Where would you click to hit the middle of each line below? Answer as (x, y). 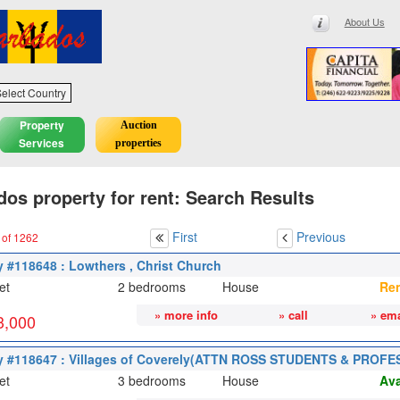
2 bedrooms (151, 287)
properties (139, 143)
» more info (187, 315)
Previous (321, 236)
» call (293, 315)
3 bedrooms (151, 381)
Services (42, 143)
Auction (138, 125)
